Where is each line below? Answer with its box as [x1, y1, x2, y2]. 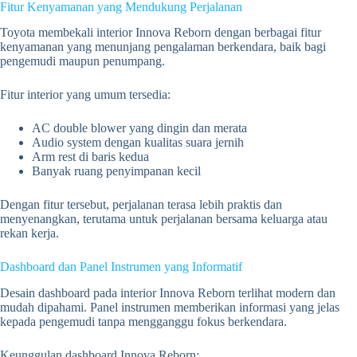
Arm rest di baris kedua [32, 150, 149, 164]
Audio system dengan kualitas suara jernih [32, 135, 244, 150]
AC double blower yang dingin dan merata [32, 121, 247, 135]
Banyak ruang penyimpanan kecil [32, 164, 201, 178]
